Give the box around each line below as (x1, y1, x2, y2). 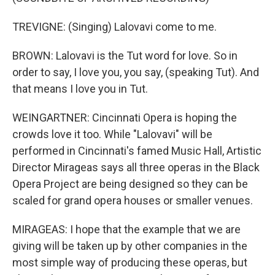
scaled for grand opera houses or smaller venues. (12, 194, 253, 207)
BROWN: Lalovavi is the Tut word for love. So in (12, 49, 238, 62)
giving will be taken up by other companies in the (12, 239, 247, 252)
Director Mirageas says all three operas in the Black (12, 161, 260, 174)
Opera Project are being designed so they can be (12, 177, 248, 190)
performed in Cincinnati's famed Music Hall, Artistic (12, 144, 261, 157)
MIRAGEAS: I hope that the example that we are (12, 223, 241, 236)
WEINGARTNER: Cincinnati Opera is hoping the (12, 111, 237, 124)
